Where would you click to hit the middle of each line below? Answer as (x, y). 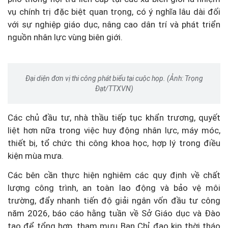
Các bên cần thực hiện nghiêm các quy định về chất (114, 175)
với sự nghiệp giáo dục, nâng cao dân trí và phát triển (114, 25)
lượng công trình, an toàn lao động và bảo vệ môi (114, 188)
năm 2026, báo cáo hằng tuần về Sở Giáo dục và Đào (114, 213)
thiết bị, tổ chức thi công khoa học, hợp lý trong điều (114, 143)
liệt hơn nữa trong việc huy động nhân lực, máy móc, (114, 131)
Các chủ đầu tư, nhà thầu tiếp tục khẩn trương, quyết (114, 118)
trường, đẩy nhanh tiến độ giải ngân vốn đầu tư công (114, 201)
